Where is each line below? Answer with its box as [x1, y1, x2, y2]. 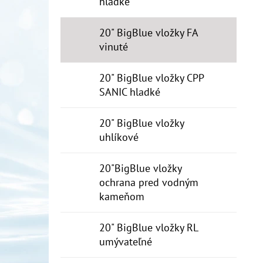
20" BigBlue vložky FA [99, 26, 198, 39]
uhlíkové [99, 130, 139, 144]
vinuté [99, 40, 128, 53]
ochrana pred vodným [99, 176, 198, 189]
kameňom [99, 190, 144, 203]
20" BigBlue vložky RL [99, 221, 198, 234]
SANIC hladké [99, 85, 160, 99]
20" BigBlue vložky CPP [99, 71, 204, 85]
